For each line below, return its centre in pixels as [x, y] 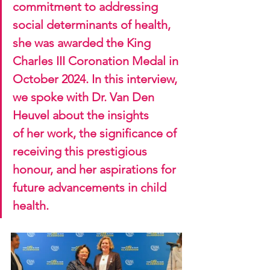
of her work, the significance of [96, 133]
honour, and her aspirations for [96, 169]
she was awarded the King [83, 43]
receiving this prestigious [81, 151]
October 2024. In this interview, [96, 79]
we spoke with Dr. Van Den [85, 97]
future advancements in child [91, 187]
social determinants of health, [93, 25]
